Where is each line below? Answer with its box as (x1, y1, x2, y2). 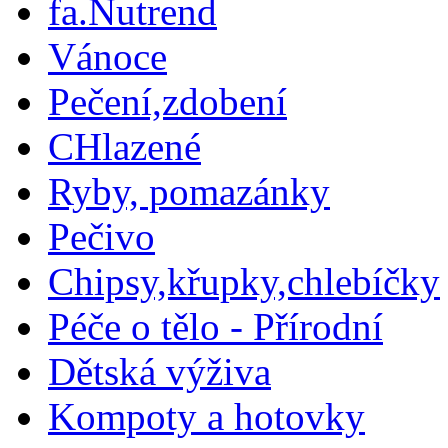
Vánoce (48, 35, 167, 78)
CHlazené (48, 125, 201, 168)
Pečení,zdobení (48, 80, 287, 123)
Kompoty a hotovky (48, 395, 365, 438)
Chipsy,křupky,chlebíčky (48, 260, 440, 303)
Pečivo (48, 215, 155, 258)
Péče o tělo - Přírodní (48, 305, 383, 348)
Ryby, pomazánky (48, 170, 330, 213)
